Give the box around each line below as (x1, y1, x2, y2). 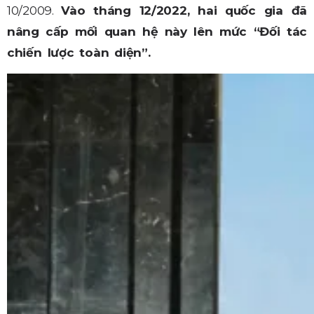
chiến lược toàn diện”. (7, 46, 151, 60)
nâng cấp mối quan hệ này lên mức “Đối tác (7, 25, 307, 39)
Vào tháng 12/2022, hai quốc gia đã (61, 4, 308, 18)
